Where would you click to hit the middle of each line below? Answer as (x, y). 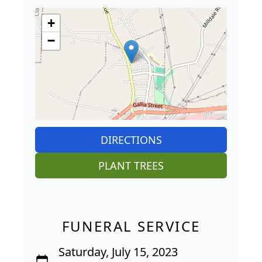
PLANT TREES (131, 166)
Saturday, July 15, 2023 (118, 252)
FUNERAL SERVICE (131, 226)
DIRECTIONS (131, 140)
